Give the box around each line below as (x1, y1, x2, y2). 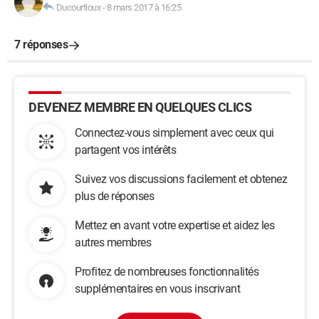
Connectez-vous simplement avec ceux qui (75, 126, 274, 140)
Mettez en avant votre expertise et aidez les (75, 219, 274, 232)
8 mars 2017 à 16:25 (106, 2, 181, 13)
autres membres (75, 236, 151, 249)
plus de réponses (75, 189, 154, 203)
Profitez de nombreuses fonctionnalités (75, 265, 258, 278)
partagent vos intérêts (75, 143, 176, 157)
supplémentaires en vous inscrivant (75, 282, 240, 296)
